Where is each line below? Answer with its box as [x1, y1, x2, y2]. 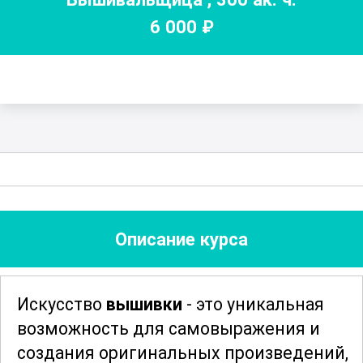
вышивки [106, 294, 182, 315]
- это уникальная [182, 294, 324, 315]
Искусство [17, 294, 106, 315]
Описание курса [115, 228, 248, 250]
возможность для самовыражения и [17, 318, 320, 340]
